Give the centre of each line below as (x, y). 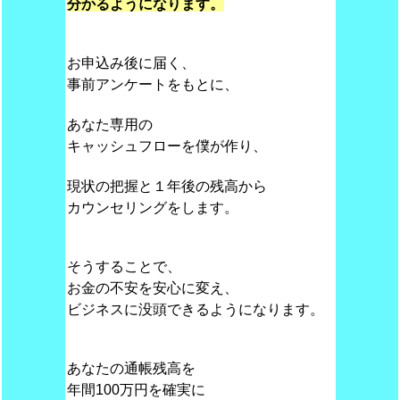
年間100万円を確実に (136, 390)
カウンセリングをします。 (152, 208)
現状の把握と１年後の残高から (167, 186)
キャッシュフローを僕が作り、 (167, 146)
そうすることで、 (124, 267)
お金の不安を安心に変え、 (152, 288)
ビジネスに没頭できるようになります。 (195, 309)
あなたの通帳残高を (131, 368)
